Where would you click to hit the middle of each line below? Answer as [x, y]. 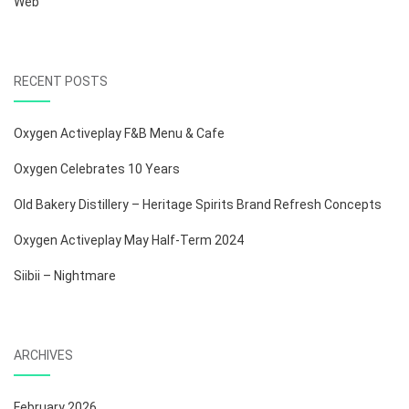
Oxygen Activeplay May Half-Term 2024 [129, 240]
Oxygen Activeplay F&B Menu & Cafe [119, 133]
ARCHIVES [43, 355]
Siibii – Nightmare [65, 275]
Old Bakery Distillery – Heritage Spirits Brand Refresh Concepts [198, 204]
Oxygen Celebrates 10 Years [97, 168]
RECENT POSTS [61, 81]
